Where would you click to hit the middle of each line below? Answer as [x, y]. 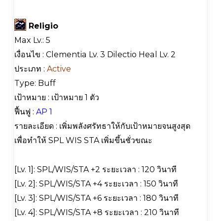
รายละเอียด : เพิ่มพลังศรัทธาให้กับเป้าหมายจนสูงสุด [102, 126]
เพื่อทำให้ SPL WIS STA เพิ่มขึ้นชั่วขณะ [83, 140]
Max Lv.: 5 [32, 40]
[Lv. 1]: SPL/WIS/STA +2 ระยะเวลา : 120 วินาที [95, 169]
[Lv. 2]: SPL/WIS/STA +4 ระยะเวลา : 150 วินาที [96, 184]
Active [59, 69]
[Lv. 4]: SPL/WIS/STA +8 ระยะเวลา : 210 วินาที [97, 212]
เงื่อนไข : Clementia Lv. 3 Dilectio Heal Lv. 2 [95, 54]
